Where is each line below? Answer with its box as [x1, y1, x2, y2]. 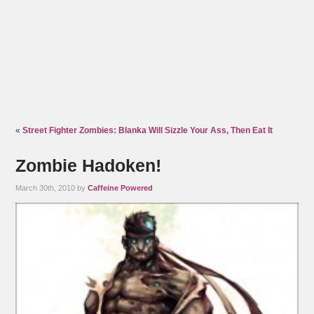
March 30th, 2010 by [15, 184, 88, 193]
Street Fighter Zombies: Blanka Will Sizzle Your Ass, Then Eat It [22, 125, 273, 136]
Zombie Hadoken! [15, 156, 162, 176]
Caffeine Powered [88, 184, 153, 193]
